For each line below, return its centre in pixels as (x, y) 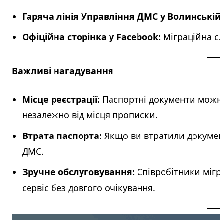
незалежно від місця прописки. (90, 115)
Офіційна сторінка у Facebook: (91, 37)
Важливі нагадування (63, 71)
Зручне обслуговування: (78, 172)
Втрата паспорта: (62, 136)
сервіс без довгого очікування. (89, 188)
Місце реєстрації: (61, 99)
